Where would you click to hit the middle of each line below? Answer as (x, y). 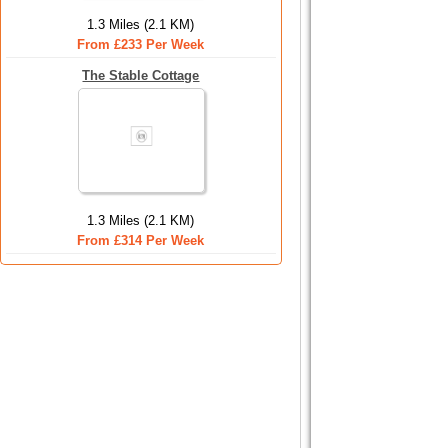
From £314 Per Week (141, 240)
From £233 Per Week (141, 44)
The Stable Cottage (141, 75)
